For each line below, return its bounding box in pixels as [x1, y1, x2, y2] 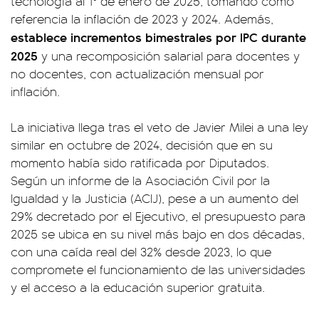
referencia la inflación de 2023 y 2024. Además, [11, 10, 273, 28]
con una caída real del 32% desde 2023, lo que [11, 243, 271, 261]
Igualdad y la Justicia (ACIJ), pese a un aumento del [11, 189, 298, 207]
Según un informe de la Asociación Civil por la [11, 172, 270, 189]
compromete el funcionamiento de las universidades [11, 261, 305, 278]
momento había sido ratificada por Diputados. [11, 154, 269, 172]
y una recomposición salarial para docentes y [41, 47, 300, 65]
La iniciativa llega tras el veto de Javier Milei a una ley [11, 118, 308, 136]
